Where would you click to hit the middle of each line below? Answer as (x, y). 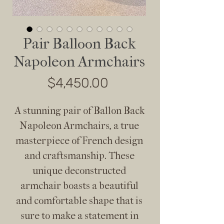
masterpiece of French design (79, 141)
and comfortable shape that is (79, 201)
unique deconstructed (79, 171)
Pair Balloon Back (79, 44)
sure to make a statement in (79, 216)
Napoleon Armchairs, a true (79, 126)
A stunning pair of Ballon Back (79, 111)
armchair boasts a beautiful (79, 186)
